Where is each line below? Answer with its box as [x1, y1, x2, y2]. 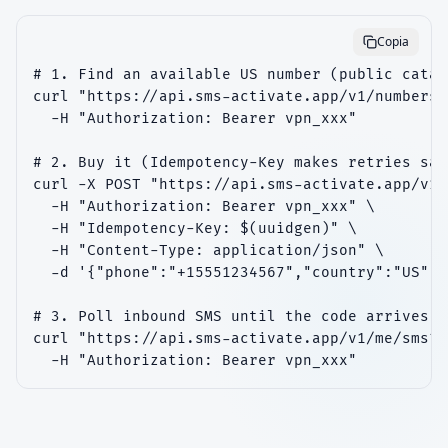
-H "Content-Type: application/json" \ [33, 242, 384, 259]
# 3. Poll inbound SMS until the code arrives [33, 308, 429, 325]
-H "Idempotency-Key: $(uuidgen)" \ [33, 220, 357, 237]
